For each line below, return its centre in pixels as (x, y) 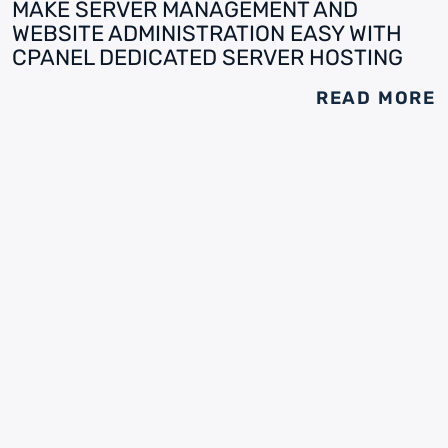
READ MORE (375, 98)
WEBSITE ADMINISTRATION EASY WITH (207, 33)
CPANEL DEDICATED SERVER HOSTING (207, 57)
